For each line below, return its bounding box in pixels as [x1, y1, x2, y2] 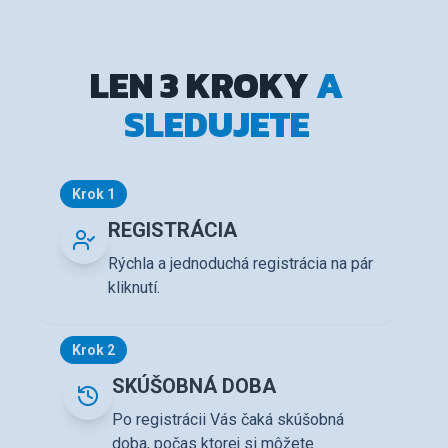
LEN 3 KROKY [90, 58, 316, 113]
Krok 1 [72, 186, 115, 203]
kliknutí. [108, 278, 160, 298]
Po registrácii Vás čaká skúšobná [112, 410, 344, 430]
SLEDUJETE [123, 97, 310, 152]
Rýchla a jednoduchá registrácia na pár [108, 254, 373, 274]
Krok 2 [72, 342, 115, 359]
